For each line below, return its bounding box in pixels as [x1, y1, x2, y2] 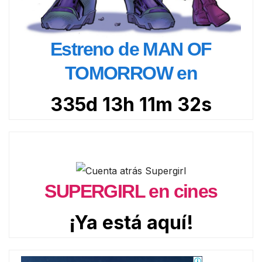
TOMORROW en [64, 62, 198, 84]
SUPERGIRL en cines [44, 181, 218, 202]
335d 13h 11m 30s [50, 92, 212, 116]
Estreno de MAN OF [50, 38, 212, 60]
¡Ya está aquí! [68, 211, 194, 235]
